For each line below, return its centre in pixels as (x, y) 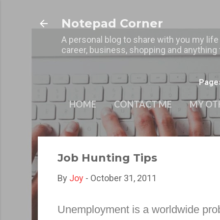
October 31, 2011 (124, 178)
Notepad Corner (112, 23)
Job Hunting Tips (107, 158)
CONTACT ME (143, 104)
